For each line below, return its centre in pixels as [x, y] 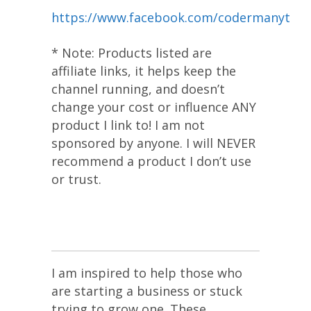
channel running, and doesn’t [138, 89]
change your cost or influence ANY [154, 107]
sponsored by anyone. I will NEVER [153, 143]
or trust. [76, 179]
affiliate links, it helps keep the [144, 70]
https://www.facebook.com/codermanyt [171, 17]
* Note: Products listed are [132, 52]
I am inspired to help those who [147, 272]
